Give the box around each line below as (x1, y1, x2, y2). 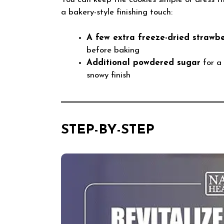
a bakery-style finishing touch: (61, 8, 172, 17)
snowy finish (86, 70, 130, 79)
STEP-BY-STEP (61, 123, 154, 137)
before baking (86, 45, 139, 54)
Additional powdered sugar (86, 58, 200, 67)
